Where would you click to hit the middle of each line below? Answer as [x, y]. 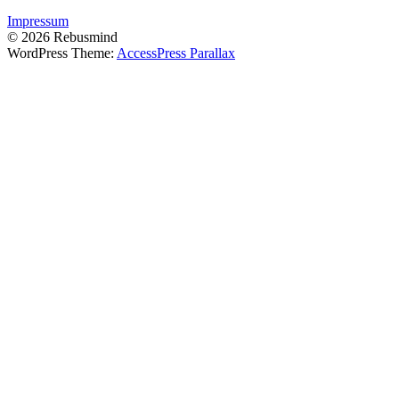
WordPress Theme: [62, 53]
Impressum [38, 20]
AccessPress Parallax [176, 53]
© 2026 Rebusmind [62, 37]
